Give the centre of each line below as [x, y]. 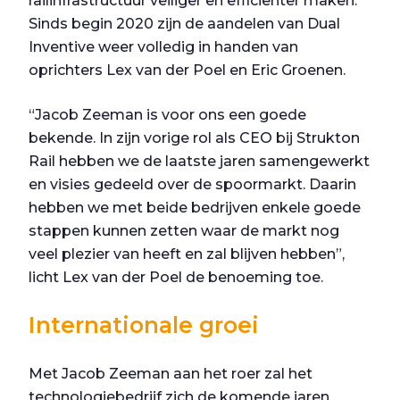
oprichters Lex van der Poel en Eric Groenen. [187, 70]
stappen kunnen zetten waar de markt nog [184, 231]
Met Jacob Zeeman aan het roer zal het [171, 374]
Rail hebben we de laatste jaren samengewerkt [199, 161]
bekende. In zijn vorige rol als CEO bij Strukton [194, 138]
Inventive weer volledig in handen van [163, 47]
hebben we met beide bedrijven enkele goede [195, 208]
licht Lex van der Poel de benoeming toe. [176, 277]
